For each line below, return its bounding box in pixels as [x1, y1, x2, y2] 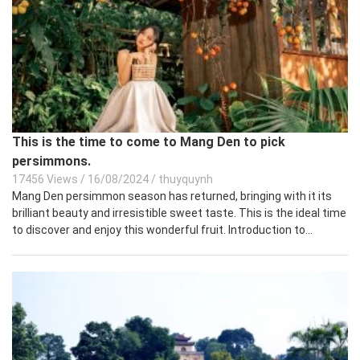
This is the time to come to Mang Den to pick [12, 134, 285, 150]
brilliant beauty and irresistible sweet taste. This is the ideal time [12, 207, 346, 220]
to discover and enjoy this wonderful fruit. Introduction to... [12, 223, 313, 237]
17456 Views [12, 173, 78, 186]
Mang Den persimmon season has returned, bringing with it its [12, 190, 332, 203]
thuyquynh [158, 173, 213, 186]
